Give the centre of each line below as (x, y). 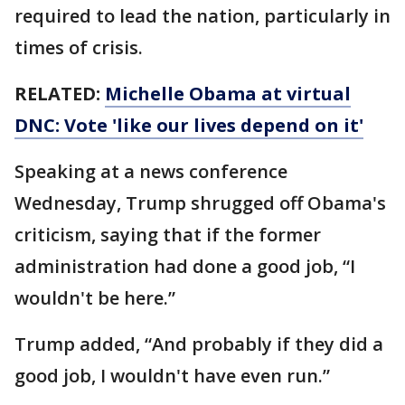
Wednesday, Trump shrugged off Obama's (200, 203)
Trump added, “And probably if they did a (199, 344)
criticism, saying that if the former (168, 235)
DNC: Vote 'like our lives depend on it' (189, 125)
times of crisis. (79, 47)
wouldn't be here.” (95, 298)
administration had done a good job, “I (185, 266)
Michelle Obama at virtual (228, 94)
